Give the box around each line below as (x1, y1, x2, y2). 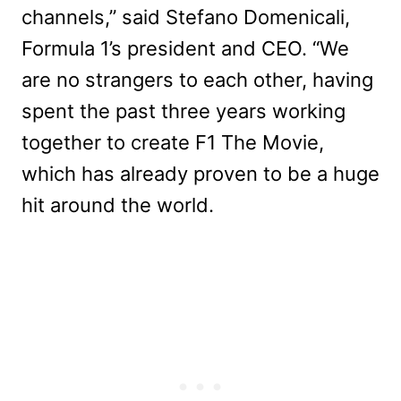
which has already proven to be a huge (21, 161, 380, 185)
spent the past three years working (21, 98, 346, 123)
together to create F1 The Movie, (21, 130, 324, 154)
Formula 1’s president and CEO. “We (21, 36, 349, 60)
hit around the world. (21, 192, 214, 217)
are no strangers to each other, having (21, 67, 373, 91)
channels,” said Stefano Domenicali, (21, 4, 350, 29)
